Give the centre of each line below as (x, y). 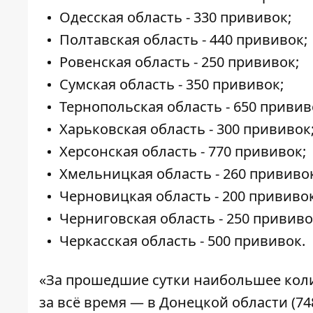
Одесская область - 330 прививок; (175, 17)
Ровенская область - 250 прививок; (179, 62)
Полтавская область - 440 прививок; (183, 40)
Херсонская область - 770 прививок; (183, 152)
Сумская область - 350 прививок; (172, 85)
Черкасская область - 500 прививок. (182, 241)
